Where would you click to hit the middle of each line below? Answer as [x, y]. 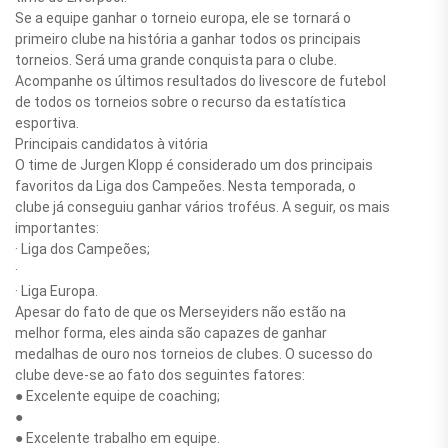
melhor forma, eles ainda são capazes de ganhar [171, 333]
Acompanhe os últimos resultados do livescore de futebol [200, 81]
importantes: [57, 228]
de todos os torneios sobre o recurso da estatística [180, 102]
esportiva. [47, 123]
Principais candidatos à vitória [111, 144]
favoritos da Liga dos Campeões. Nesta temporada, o [185, 186]
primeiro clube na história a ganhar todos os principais [188, 39]
